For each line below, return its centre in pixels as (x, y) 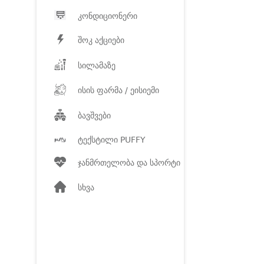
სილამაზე (97, 65)
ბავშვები (94, 116)
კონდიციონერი (108, 16)
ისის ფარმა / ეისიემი (118, 90)
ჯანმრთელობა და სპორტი (129, 163)
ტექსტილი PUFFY (112, 139)
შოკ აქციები (101, 40)
